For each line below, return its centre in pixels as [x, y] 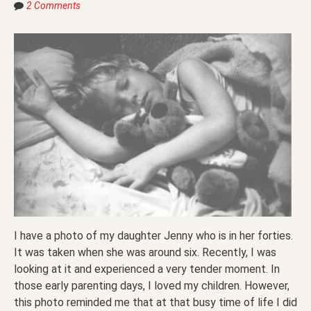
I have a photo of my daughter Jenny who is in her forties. [153, 236]
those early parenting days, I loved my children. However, [152, 286]
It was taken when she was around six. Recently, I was [145, 253]
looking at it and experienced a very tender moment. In [147, 269]
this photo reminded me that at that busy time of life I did [155, 303]
